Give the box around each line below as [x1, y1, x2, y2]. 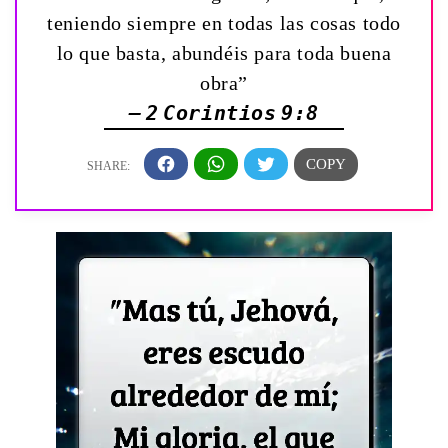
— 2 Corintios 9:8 [128, 100, 320, 125]
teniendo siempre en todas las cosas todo [46, 11, 401, 34]
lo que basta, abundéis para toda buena [56, 41, 392, 64]
